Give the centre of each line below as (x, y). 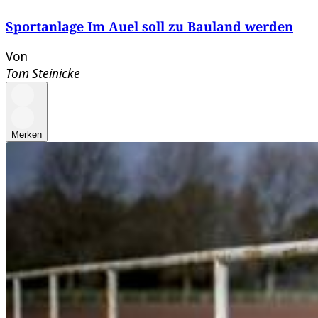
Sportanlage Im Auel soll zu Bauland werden (149, 27)
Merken (27, 135)
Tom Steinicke (43, 73)
